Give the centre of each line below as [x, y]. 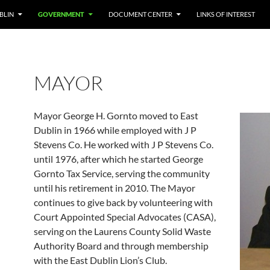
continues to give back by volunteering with [123, 202]
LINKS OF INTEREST [226, 14]
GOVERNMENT [61, 14]
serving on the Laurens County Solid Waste [122, 231]
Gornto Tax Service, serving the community [122, 173]
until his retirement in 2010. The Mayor [115, 188]
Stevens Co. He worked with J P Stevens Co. [124, 144]
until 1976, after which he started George [118, 159]
